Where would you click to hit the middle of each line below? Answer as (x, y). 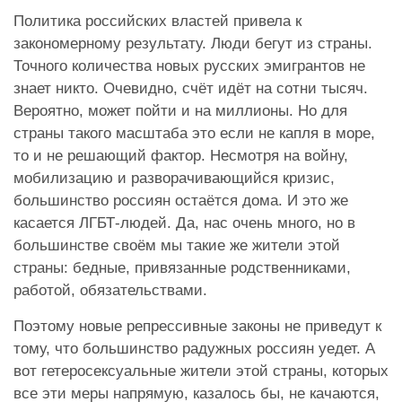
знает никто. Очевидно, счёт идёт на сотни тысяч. (191, 89)
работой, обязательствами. (113, 291)
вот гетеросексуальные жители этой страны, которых (201, 371)
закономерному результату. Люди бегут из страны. (193, 44)
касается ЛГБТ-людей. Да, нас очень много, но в (184, 223)
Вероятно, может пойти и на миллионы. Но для (180, 111)
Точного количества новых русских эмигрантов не (189, 66)
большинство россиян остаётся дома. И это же (181, 201)
